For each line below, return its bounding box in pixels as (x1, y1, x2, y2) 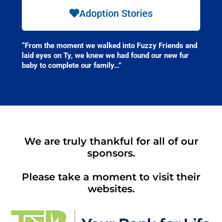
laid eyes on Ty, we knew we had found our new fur (21, 51, 189, 60)
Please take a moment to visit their (22, 170, 200, 183)
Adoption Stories (79, 7, 153, 19)
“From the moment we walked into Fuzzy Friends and (21, 41, 197, 50)
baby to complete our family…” (21, 60, 121, 70)
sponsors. (87, 147, 135, 159)
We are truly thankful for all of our (24, 135, 198, 147)
